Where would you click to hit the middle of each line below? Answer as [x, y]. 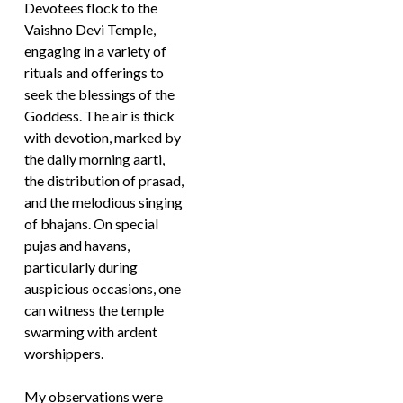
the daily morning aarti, [95, 159]
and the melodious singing [104, 202]
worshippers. [64, 353]
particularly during [81, 267]
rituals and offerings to [94, 72]
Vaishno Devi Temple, [90, 29]
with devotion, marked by [103, 137]
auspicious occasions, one [103, 288]
